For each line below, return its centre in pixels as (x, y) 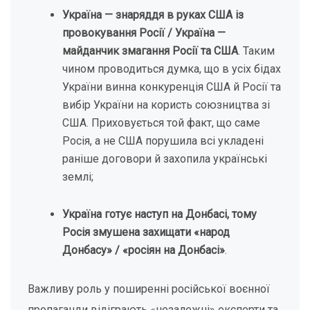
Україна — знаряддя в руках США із (153, 15)
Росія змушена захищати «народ (146, 232)
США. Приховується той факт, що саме (161, 123)
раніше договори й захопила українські (165, 159)
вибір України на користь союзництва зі (166, 105)
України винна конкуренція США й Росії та (172, 87)
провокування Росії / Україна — (144, 33)
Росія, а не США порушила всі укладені (163, 141)
